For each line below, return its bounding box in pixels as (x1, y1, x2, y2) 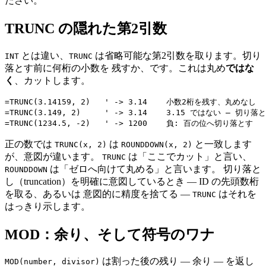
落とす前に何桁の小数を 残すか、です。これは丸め (5, 62, 226, 73)
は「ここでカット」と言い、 (126, 151, 252, 161)
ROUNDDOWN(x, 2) (121, 140, 192, 149)
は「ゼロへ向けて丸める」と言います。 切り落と (47, 163, 261, 174)
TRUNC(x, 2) (55, 140, 107, 149)
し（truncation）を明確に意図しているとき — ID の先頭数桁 (5, 176, 259, 186)
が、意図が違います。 (5, 151, 102, 161)
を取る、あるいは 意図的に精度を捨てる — (5, 188, 192, 199)
